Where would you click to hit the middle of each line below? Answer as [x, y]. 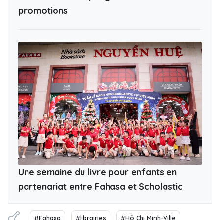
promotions [43, 10]
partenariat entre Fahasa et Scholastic [100, 186]
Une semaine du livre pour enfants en [97, 172]
